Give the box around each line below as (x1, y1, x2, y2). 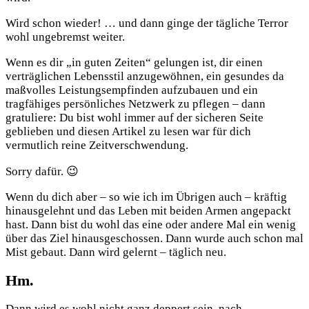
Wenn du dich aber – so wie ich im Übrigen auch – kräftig (6, 190, 287, 203)
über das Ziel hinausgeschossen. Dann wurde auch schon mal (6, 231, 303, 245)
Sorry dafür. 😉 (6, 164, 79, 178)
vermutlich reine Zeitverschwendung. (6, 138, 188, 152)
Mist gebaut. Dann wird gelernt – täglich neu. (6, 245, 226, 259)
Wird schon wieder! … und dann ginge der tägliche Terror (6, 16, 288, 30)
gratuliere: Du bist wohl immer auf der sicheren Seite (6, 110, 263, 124)
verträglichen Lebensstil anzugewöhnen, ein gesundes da (6, 69, 284, 83)
